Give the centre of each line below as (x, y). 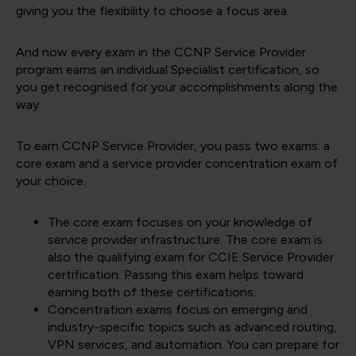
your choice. (51, 181)
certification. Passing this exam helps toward (176, 275)
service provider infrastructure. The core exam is (185, 240)
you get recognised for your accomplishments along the (177, 87)
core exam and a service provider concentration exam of (177, 164)
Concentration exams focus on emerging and (178, 310)
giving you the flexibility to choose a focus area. (153, 11)
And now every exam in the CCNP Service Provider (161, 52)
